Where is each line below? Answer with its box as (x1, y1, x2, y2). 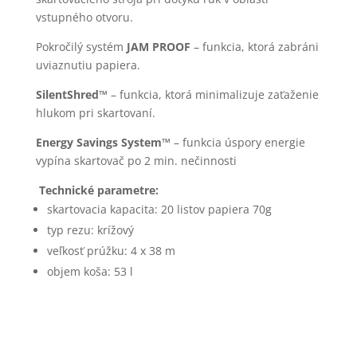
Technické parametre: (38, 182, 159, 198)
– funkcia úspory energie (170, 134, 305, 150)
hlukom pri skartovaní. (35, 104, 155, 120)
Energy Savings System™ (35, 134, 171, 150)
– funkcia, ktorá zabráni (190, 38, 319, 54)
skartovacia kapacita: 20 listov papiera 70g (46, 201, 272, 217)
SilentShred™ (35, 86, 108, 102)
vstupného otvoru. (35, 9, 133, 25)
